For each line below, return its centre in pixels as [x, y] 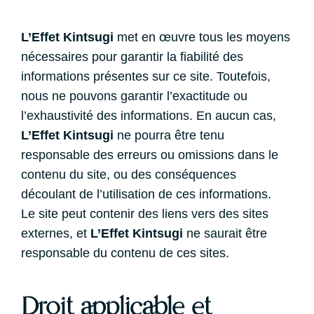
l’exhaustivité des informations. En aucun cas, [149, 116]
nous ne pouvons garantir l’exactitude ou [134, 96]
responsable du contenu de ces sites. [125, 253]
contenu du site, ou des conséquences [129, 175]
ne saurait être [225, 233]
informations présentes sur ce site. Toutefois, [146, 76]
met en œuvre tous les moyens [202, 37]
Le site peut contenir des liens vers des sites [145, 214]
